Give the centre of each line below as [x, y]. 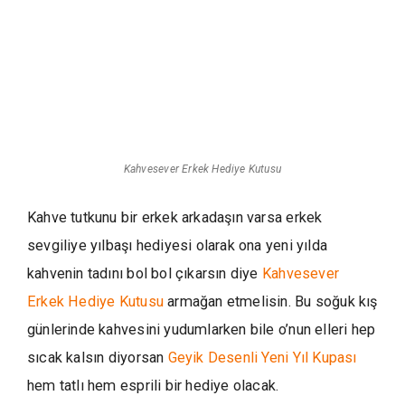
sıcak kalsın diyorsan [98, 358]
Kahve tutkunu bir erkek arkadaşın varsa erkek [175, 217]
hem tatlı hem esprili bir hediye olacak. [153, 386]
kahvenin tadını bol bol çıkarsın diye [145, 273]
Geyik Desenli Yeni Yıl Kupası [262, 358]
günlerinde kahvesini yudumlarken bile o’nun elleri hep [202, 330]
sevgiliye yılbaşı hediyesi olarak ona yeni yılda [177, 245]
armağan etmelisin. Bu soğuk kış [273, 301]
